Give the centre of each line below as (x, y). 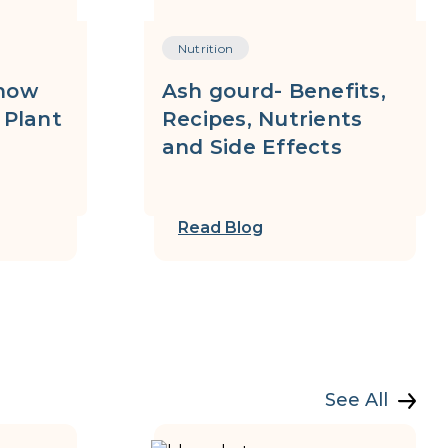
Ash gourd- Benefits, (273, 91)
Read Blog (220, 227)
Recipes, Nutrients (262, 119)
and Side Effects (251, 147)
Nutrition (205, 48)
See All (356, 400)
